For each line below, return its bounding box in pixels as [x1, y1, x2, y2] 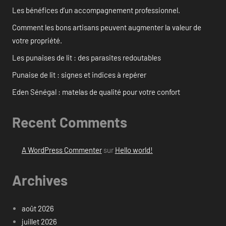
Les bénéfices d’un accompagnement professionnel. [12, 5, 180, 15]
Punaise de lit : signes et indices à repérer [12, 70, 146, 79]
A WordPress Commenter [21, 145, 102, 155]
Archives [12, 172, 68, 189]
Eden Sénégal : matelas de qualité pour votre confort [12, 87, 180, 96]
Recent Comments [12, 113, 127, 131]
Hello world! [115, 145, 153, 155]
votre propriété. [12, 35, 62, 45]
